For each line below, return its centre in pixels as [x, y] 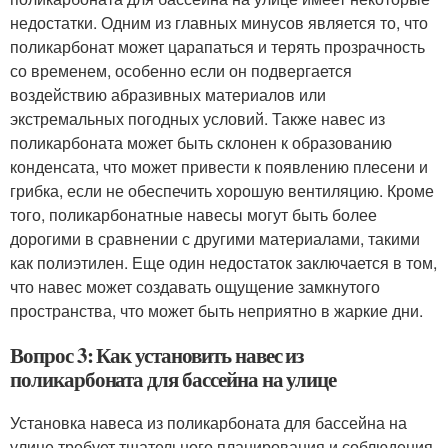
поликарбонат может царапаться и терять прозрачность [217, 46]
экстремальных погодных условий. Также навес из [197, 118]
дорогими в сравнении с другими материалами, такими [215, 238]
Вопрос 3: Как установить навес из [157, 355]
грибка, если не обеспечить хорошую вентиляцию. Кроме [222, 190]
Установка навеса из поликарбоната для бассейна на [208, 422]
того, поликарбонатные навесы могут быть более [193, 214]
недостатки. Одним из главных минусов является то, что [219, 22]
